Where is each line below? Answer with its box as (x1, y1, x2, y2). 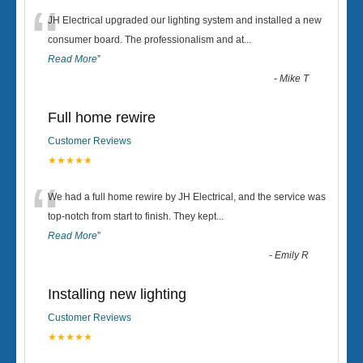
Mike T (280, 73, 310, 84)
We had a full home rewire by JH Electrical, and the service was (48, 191, 326, 203)
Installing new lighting (48, 286, 186, 302)
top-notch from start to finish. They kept (48, 211, 216, 222)
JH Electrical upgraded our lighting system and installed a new (48, 15, 322, 26)
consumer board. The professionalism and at (48, 34, 244, 45)
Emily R (275, 250, 310, 261)
